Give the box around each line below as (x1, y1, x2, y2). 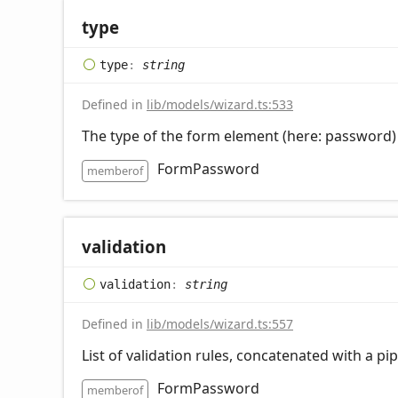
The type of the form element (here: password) (82, 125, 396, 146)
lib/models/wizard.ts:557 (147, 314, 293, 332)
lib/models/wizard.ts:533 (147, 95, 293, 113)
